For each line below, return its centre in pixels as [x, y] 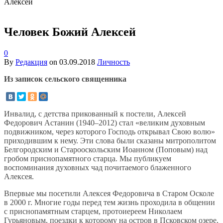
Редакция [31, 62]
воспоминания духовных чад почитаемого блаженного [98, 168]
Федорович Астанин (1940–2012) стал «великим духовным [105, 123]
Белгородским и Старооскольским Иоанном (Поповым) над [106, 150]
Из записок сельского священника [65, 79]
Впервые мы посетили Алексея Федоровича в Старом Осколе [109, 194]
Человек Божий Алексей [70, 32]
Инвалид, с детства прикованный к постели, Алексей [95, 114]
